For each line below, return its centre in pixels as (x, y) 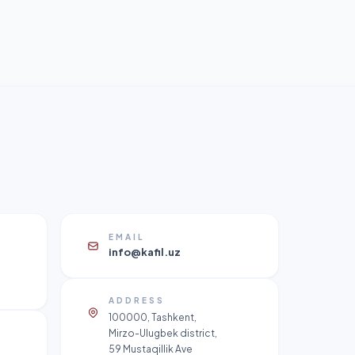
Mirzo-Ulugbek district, (163, 333)
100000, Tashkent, (153, 317)
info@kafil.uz (145, 252)
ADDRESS (137, 300)
